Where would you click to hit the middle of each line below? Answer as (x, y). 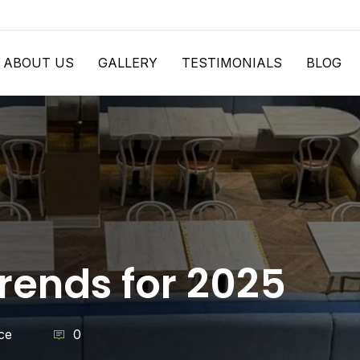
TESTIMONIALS (231, 63)
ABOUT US (38, 63)
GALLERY (127, 63)
